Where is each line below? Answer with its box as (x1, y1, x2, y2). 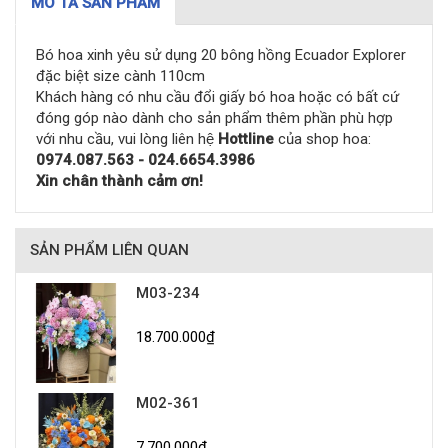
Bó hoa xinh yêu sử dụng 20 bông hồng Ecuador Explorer (36, 46, 406, 64)
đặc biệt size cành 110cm (36, 67, 205, 85)
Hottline (218, 130, 274, 148)
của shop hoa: (274, 130, 371, 148)
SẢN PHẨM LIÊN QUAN (30, 241, 189, 259)
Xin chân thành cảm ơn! (36, 172, 203, 190)
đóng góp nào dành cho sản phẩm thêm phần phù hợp (36, 109, 393, 127)
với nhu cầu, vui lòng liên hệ (36, 130, 218, 148)
